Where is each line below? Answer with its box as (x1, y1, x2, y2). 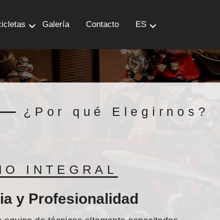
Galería (42, 20, 70, 29)
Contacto (86, 20, 119, 29)
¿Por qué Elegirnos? (24, 105, 209, 118)
